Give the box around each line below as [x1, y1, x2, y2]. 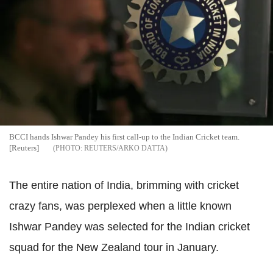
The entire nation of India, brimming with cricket [9, 179, 239, 192]
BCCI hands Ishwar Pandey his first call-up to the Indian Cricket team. [9, 132, 239, 142]
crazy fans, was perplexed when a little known [9, 200, 232, 213]
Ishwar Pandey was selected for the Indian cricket [9, 221, 250, 233]
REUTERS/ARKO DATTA [84, 144, 165, 153]
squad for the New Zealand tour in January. [9, 241, 219, 254]
